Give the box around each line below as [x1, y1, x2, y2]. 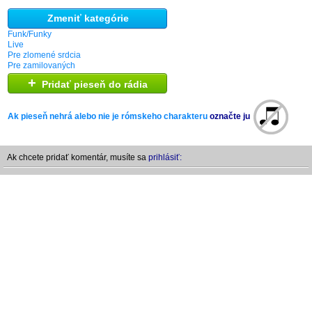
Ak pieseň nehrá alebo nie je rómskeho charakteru [8, 111, 210, 121]
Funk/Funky [8, 29, 52, 39]
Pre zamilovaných [8, 61, 75, 70]
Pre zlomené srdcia [8, 50, 81, 60]
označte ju [210, 111, 250, 121]
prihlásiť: [148, 153, 182, 162]
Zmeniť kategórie [47, 13, 129, 24]
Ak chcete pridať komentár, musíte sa [7, 153, 148, 162]
